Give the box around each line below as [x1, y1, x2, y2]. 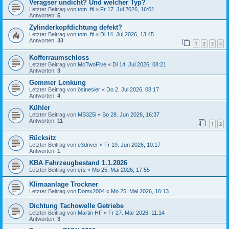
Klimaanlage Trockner [29, 180, 98, 188]
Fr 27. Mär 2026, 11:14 [108, 209, 165, 216]
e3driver [78, 141, 98, 148]
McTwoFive [78, 61, 106, 67]
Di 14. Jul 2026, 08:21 [112, 61, 166, 67]
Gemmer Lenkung [29, 78, 86, 86]
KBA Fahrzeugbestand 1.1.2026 [29, 158, 127, 167]
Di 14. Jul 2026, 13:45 [100, 31, 154, 38]
